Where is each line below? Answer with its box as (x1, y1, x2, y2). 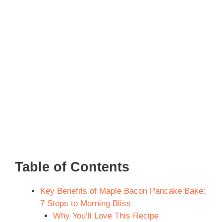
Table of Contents (15, 159, 129, 174)
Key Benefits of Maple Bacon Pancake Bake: (40, 186, 206, 196)
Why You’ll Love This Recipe (53, 211, 159, 221)
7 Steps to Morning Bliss (40, 198, 131, 208)
